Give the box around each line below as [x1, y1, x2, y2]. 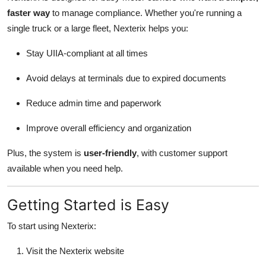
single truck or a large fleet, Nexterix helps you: [7, 23, 188, 34]
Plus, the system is [7, 148, 84, 159]
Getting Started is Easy [7, 196, 169, 214]
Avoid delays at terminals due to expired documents [26, 73, 226, 84]
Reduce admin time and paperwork [26, 98, 161, 109]
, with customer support [137, 148, 227, 159]
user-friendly [84, 148, 137, 159]
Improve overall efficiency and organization [26, 123, 191, 134]
